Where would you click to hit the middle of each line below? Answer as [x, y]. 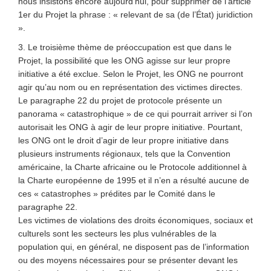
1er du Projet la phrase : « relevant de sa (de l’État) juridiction [135, 15]
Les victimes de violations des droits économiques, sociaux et [135, 220]
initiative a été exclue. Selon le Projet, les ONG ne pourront [131, 74]
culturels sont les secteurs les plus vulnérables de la [117, 233]
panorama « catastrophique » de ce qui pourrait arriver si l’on [135, 114]
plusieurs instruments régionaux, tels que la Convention [124, 154]
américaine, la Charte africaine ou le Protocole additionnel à [132, 167]
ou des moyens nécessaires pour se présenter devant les [128, 260]
